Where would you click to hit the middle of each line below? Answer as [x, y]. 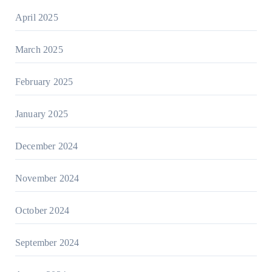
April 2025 [36, 18]
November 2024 [47, 178]
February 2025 [44, 82]
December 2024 [46, 146]
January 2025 [42, 114]
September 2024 [47, 243]
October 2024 [42, 211]
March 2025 [39, 50]
